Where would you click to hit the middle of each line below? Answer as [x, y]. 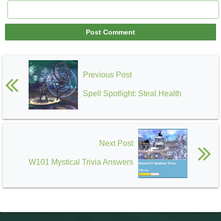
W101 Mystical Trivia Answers [81, 162]
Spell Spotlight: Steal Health [132, 94]
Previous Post [107, 75]
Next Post [116, 144]
